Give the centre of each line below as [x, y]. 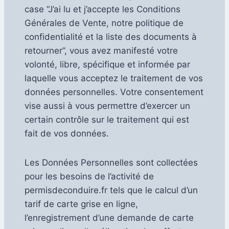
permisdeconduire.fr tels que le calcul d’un [111, 190]
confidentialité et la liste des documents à [111, 37]
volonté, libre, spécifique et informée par [107, 65]
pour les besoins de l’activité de [89, 177]
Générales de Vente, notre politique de [104, 23]
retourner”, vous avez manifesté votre [101, 51]
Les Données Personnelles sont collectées [111, 163]
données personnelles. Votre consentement [114, 92]
